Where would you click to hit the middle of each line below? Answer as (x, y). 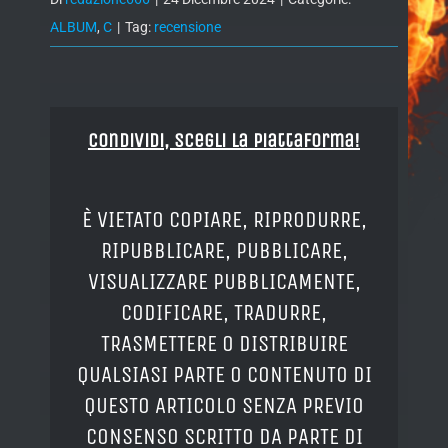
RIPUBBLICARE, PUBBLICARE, (224, 250)
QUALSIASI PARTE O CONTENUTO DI (224, 374)
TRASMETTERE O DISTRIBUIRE (224, 343)
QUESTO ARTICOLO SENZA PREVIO (224, 405)
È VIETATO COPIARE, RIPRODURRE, (224, 219)
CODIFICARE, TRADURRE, (224, 312)
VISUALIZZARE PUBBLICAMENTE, (224, 281)
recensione (187, 27)
